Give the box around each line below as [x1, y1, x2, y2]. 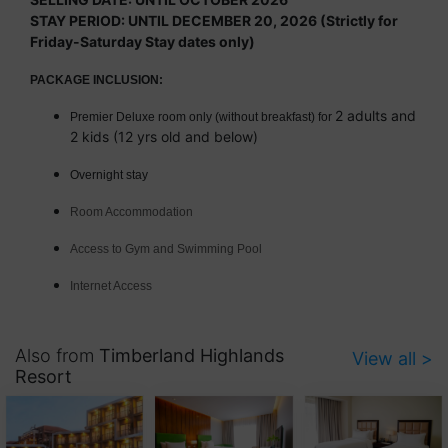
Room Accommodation [70, 205, 193, 220]
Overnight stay [70, 168, 148, 183]
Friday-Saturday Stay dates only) [30, 33, 255, 51]
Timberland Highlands [99, 345, 284, 367]
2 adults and [335, 107, 416, 125]
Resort [15, 366, 72, 388]
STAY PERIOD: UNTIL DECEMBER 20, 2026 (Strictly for [30, 12, 398, 30]
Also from [15, 345, 99, 367]
